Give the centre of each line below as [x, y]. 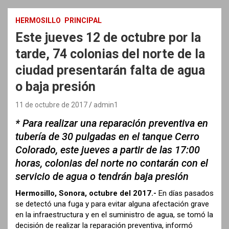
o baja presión [55, 86]
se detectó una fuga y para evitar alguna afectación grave [112, 204]
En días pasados [185, 193]
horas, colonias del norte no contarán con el [112, 163]
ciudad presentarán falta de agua [110, 70]
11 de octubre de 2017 [51, 105]
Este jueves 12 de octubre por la [108, 37]
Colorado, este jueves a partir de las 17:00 [108, 150]
